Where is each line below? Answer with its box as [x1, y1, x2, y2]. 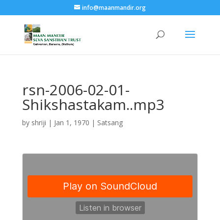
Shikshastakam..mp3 [22, 94, 165, 114]
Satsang [97, 118, 123, 127]
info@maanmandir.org [82, 3, 146, 12]
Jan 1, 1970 [54, 118, 89, 127]
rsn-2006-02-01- [22, 80, 130, 100]
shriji [31, 118, 46, 127]
